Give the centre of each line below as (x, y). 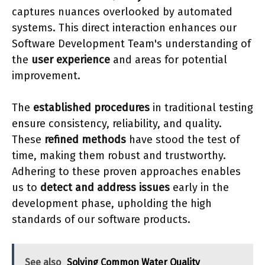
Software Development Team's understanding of (131, 43)
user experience (71, 59)
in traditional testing (201, 107)
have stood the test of (183, 139)
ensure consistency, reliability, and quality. (117, 123)
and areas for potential (169, 59)
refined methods (85, 139)
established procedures (91, 107)
